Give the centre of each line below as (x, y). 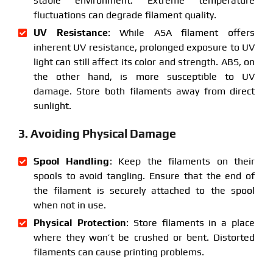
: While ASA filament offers (181, 32)
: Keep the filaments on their (182, 161)
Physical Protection (80, 222)
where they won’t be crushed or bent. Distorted (144, 237)
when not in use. (69, 205)
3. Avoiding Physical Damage (97, 133)
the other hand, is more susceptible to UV (144, 76)
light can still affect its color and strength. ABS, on (144, 62)
